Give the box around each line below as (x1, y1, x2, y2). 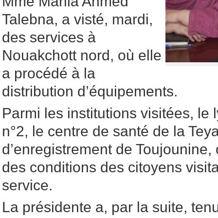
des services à (2, 29, 96, 45)
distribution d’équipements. (2, 83, 178, 99)
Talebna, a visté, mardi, (2, 11, 153, 27)
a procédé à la (2, 65, 95, 81)
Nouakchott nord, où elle (2, 47, 162, 63)
